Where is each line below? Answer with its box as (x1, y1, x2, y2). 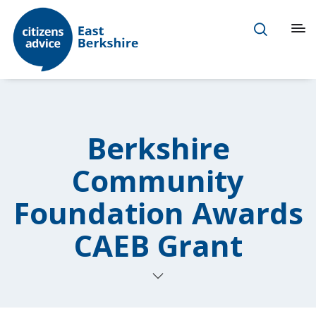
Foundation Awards (13, 192, 303, 233)
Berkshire (86, 127, 230, 168)
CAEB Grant (73, 224, 243, 265)
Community (72, 159, 244, 200)
